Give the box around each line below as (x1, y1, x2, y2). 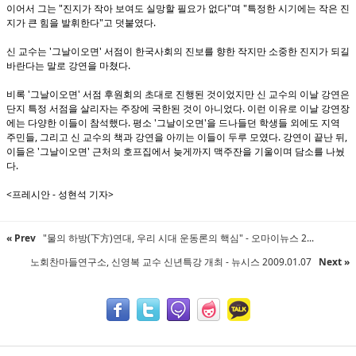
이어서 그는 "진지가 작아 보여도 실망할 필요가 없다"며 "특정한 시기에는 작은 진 (6, 2, 350, 15)
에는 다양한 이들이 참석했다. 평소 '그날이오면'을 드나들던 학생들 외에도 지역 (6, 116, 340, 130)
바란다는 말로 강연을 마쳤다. (6, 59, 130, 72)
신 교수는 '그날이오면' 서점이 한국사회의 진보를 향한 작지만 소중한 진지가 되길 (6, 44, 350, 58)
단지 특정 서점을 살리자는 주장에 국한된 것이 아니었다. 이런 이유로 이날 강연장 (6, 102, 350, 115)
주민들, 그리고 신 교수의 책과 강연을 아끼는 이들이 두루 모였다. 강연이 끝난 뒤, (6, 130, 347, 144)
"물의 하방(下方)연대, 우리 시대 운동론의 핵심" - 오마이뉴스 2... (41, 231, 314, 245)
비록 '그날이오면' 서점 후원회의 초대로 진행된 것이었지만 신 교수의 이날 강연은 (6, 87, 350, 101)
